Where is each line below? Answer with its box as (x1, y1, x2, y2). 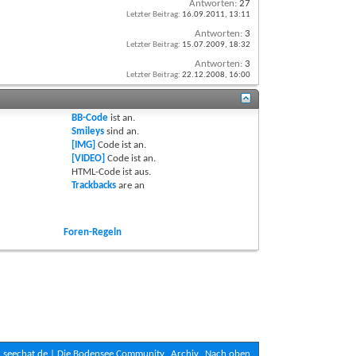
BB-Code (72, 112, 109, 123)
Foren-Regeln (64, 226, 122, 238)
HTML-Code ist (72, 166, 135, 177)
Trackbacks (72, 180, 117, 191)
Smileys (72, 126, 105, 137)
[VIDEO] (72, 153, 106, 164)
